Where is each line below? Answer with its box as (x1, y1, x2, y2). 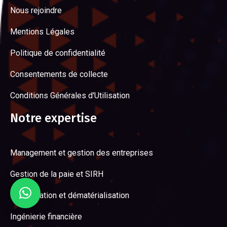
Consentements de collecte (10, 69, 108, 80)
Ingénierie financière (10, 212, 82, 222)
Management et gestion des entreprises (10, 148, 153, 158)
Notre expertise (10, 111, 97, 126)
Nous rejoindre (10, 6, 62, 16)
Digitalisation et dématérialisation (10, 191, 129, 201)
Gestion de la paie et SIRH (10, 169, 103, 179)
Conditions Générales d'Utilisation (10, 91, 130, 101)
